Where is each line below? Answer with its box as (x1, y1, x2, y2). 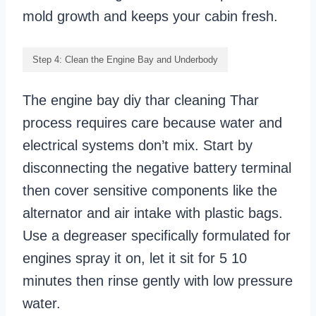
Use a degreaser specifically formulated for (23, 228, 291, 244)
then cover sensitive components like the (23, 183, 277, 199)
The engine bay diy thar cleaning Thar (23, 92, 259, 109)
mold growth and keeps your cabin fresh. (23, 8, 278, 25)
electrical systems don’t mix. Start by (23, 138, 253, 154)
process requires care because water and (23, 115, 282, 131)
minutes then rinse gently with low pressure (23, 273, 293, 289)
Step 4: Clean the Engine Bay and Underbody (32, 54, 218, 66)
